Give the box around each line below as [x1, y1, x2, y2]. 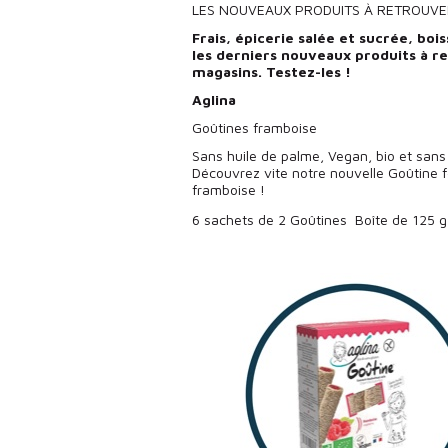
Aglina [192, 90, 236, 108]
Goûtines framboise [192, 119, 317, 137]
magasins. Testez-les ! [192, 62, 351, 80]
